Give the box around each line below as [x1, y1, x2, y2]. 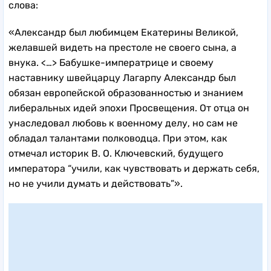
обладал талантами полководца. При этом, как [8, 132, 227, 144]
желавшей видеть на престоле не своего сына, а [8, 41, 237, 53]
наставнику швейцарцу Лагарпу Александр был [8, 71, 236, 83]
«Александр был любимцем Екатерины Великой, [8, 26, 238, 38]
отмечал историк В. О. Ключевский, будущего [8, 147, 223, 159]
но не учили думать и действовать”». [8, 177, 183, 189]
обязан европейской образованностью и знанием [8, 87, 243, 99]
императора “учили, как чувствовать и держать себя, [8, 162, 260, 174]
